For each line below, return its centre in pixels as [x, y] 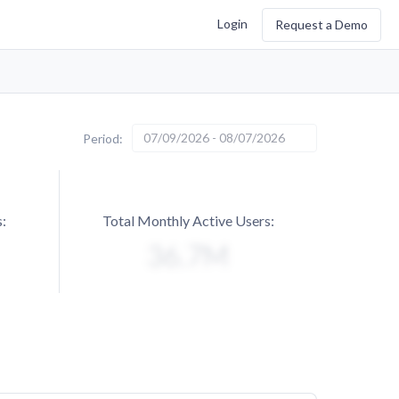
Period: [103, 138]
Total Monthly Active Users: [188, 220]
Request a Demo [322, 24]
